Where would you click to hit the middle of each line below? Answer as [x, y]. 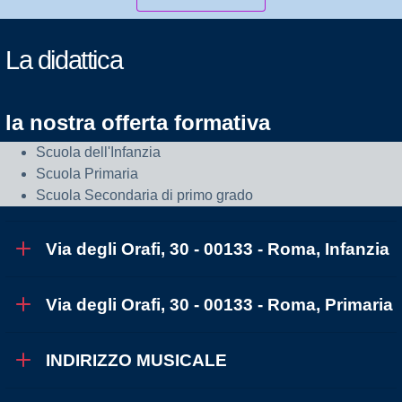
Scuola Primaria [87, 174]
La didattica [64, 61]
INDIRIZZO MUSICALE [136, 361]
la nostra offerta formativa [138, 123]
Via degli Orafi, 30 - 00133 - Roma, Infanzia [218, 249]
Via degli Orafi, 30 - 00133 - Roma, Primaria [219, 305]
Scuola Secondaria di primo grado [144, 196]
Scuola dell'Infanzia [98, 153]
